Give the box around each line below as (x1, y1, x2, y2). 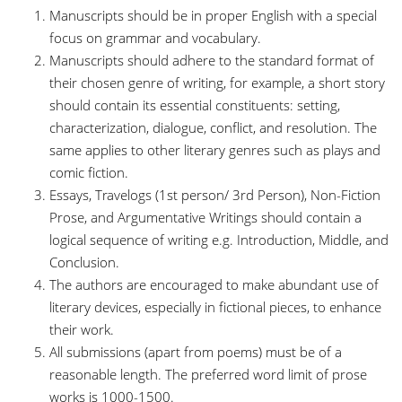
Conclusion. (49, 253, 123, 271)
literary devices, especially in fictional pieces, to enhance (49, 298, 381, 316)
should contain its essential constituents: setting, (49, 96, 340, 114)
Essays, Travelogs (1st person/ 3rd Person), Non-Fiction (49, 186, 380, 204)
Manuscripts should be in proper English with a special (49, 6, 377, 24)
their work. (49, 320, 118, 338)
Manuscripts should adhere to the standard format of (49, 51, 374, 69)
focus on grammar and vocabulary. (49, 29, 265, 47)
